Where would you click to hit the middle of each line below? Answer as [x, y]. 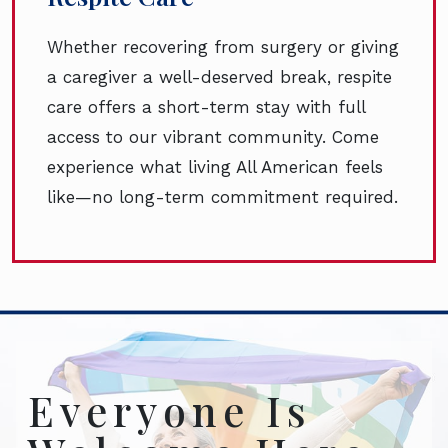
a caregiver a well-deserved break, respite [219, 76]
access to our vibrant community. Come [213, 136]
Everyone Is [170, 409]
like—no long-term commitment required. [222, 196]
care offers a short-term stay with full [206, 106]
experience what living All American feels [215, 166]
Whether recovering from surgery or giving [223, 46]
